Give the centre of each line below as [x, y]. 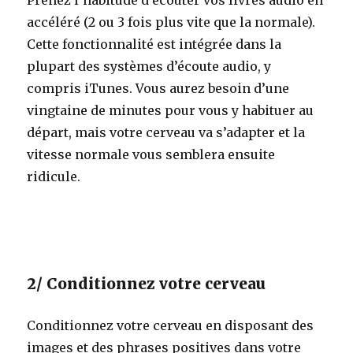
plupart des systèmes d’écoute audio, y [149, 66]
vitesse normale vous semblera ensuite [151, 154]
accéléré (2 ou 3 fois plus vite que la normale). [171, 22]
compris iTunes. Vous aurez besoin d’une [158, 88]
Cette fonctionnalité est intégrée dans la [154, 44]
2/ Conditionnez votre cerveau [147, 283]
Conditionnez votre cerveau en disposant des [171, 325]
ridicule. [54, 176]
